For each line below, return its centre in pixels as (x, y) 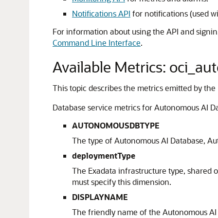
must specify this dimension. (122, 182)
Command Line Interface (97, 43)
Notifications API (101, 13)
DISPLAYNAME (100, 197)
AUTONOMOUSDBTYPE (116, 125)
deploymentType (104, 155)
